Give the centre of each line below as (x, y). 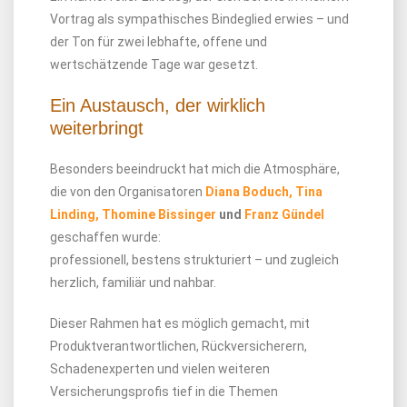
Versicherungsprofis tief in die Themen (164, 392)
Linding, (74, 214)
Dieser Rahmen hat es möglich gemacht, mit (180, 323)
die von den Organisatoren (128, 192)
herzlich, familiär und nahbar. (133, 283)
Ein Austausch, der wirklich (158, 105)
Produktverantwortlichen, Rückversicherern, (179, 346)
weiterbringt (97, 128)
